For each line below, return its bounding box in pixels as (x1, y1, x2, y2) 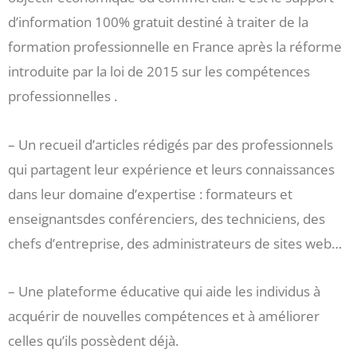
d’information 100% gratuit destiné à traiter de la (8, 12, 308, 31)
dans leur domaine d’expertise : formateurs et (8, 184, 292, 203)
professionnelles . (8, 86, 117, 105)
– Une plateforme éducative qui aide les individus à (8, 282, 320, 301)
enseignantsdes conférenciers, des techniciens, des (8, 209, 325, 228)
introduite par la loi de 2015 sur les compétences (8, 61, 310, 80)
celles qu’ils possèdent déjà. (8, 331, 178, 351)
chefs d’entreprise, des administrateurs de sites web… (8, 233, 342, 253)
